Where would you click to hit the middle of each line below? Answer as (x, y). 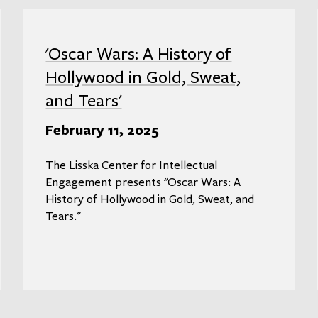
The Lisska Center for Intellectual (132, 165)
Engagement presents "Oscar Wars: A (143, 182)
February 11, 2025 (103, 130)
